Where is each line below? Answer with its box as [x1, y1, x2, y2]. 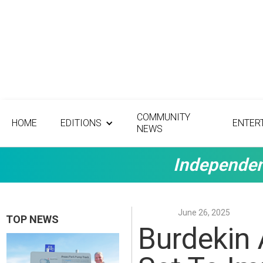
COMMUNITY [137, 112, 190, 123]
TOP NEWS [6, 213, 59, 225]
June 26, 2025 [178, 208, 231, 217]
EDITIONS [60, 117, 102, 129]
